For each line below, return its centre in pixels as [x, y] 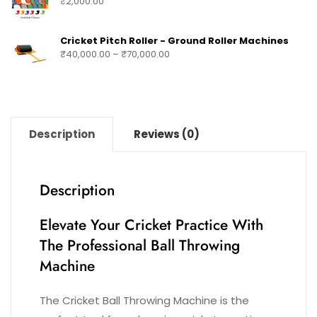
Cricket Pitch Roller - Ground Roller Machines [174, 40]
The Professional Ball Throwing [140, 245]
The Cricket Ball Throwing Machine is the [144, 300]
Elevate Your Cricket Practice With [151, 225]
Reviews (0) [167, 134]
